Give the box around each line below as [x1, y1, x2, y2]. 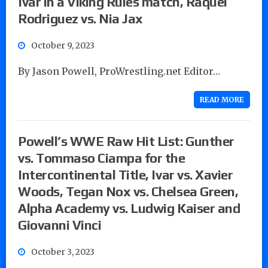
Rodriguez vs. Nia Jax [18, 10, 143, 26]
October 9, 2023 [31, 39, 95, 51]
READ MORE [200, 95, 244, 104]
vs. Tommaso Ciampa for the [18, 150, 185, 166]
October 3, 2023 [31, 246, 95, 257]
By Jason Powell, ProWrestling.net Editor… [18, 65, 220, 77]
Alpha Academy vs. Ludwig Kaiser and [18, 200, 240, 216]
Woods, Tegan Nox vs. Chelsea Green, [18, 183, 239, 199]
